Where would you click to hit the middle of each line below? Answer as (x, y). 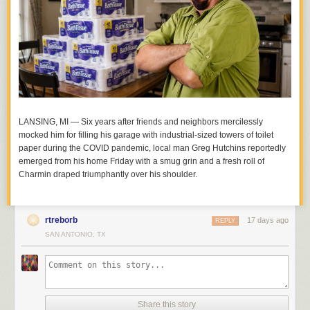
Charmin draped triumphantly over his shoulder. (108, 174)
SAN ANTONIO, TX (75, 234)
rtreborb (61, 220)
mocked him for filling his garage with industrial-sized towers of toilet (146, 135)
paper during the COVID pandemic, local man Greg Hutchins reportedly (152, 148)
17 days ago (268, 220)
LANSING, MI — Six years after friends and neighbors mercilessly (141, 121)
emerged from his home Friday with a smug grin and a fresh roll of (142, 161)
